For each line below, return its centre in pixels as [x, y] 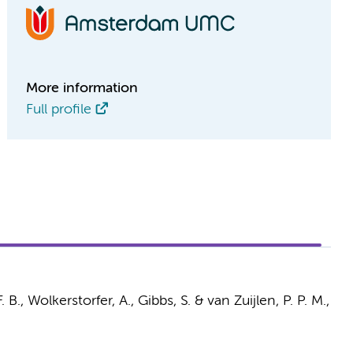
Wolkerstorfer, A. [79, 301]
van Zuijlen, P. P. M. [266, 301]
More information [82, 88]
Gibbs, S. [164, 301]
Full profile [59, 110]
